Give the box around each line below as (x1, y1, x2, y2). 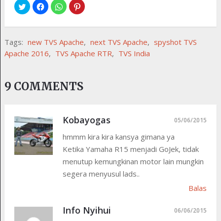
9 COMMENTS (4, 79, 83, 94)
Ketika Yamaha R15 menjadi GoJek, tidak (62, 144, 199, 154)
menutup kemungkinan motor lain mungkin (62, 156, 204, 167)
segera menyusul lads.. (62, 169, 140, 179)
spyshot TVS (153, 37, 197, 47)
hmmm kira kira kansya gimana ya (62, 132, 175, 142)
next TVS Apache (90, 37, 147, 47)
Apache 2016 (4, 48, 49, 59)
